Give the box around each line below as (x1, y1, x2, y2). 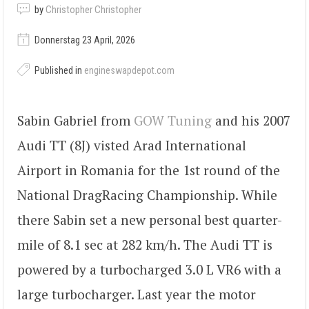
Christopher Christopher (46, 3, 141, 17)
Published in (32, 65, 84, 77)
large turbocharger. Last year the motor (17, 285, 256, 303)
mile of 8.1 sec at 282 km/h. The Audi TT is (17, 235, 272, 253)
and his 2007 (212, 111, 290, 129)
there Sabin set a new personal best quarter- (17, 210, 282, 228)
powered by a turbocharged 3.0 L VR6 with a (17, 260, 281, 278)
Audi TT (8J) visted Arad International (17, 136, 246, 154)
